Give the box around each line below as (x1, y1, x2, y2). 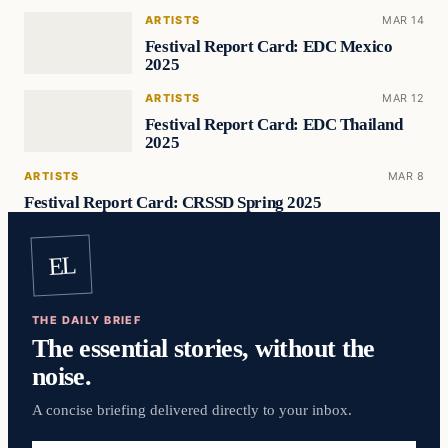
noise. (32, 361, 92, 392)
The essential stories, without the (32, 333, 375, 364)
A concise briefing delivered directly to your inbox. (32, 401, 352, 418)
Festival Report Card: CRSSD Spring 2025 (24, 192, 322, 212)
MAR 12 (382, 90, 424, 105)
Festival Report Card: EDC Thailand (144, 114, 403, 134)
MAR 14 (382, 13, 424, 28)
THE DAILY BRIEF (32, 312, 142, 327)
